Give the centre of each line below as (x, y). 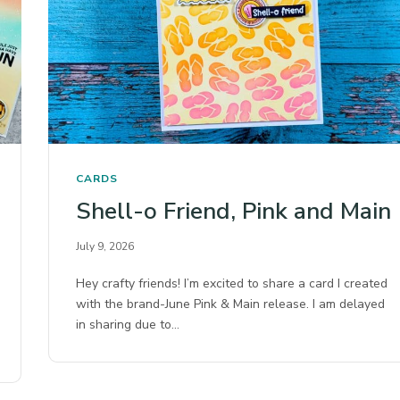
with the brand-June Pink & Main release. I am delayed (231, 304)
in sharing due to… (128, 324)
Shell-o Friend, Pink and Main (233, 211)
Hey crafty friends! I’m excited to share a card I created (232, 283)
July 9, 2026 (105, 246)
